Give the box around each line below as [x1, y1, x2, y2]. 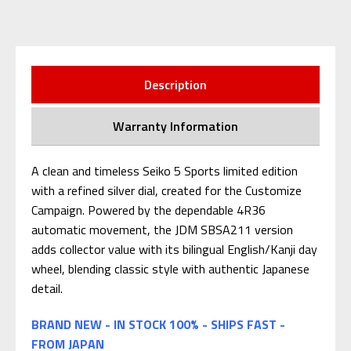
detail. [31, 278, 63, 298]
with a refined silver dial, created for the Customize [31, 180, 302, 200]
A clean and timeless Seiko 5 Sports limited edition [31, 161, 298, 180]
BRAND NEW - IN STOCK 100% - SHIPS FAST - [31, 314, 285, 334]
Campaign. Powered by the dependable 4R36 [31, 200, 266, 219]
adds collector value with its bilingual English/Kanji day [31, 239, 317, 259]
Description [144, 74, 207, 94]
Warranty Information [113, 116, 238, 136]
